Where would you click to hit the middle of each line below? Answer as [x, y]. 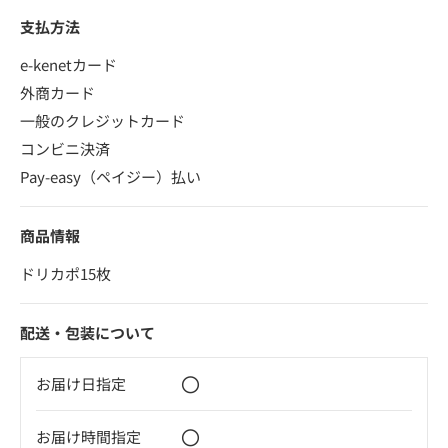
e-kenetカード [68, 64]
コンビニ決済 [65, 148]
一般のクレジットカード [102, 120]
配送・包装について [87, 332]
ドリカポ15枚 [65, 273]
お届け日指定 [81, 383]
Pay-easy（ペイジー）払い [110, 176]
